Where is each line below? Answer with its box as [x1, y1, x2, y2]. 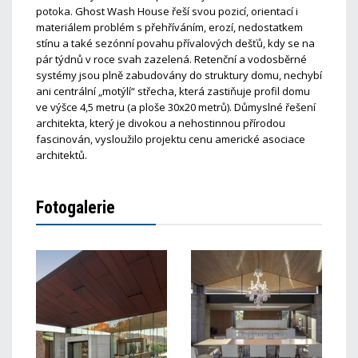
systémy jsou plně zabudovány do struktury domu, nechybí [36, 68, 322, 82]
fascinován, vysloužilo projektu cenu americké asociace [36, 132, 305, 146]
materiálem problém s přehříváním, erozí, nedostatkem [36, 20, 303, 34]
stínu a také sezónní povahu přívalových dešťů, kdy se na [36, 36, 315, 50]
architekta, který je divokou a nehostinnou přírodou [36, 116, 285, 130]
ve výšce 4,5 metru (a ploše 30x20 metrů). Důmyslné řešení [36, 100, 316, 114]
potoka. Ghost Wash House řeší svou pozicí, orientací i [36, 4, 298, 18]
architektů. [36, 148, 87, 162]
